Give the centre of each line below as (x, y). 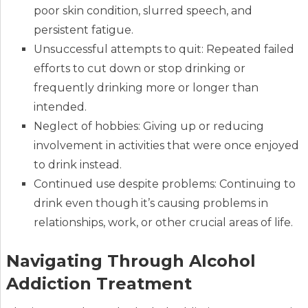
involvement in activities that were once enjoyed (166, 145)
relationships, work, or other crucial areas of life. (163, 222)
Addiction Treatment (99, 284)
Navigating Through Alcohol (131, 261)
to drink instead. (77, 164)
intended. (60, 107)
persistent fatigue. (83, 30)
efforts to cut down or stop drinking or (139, 68)
